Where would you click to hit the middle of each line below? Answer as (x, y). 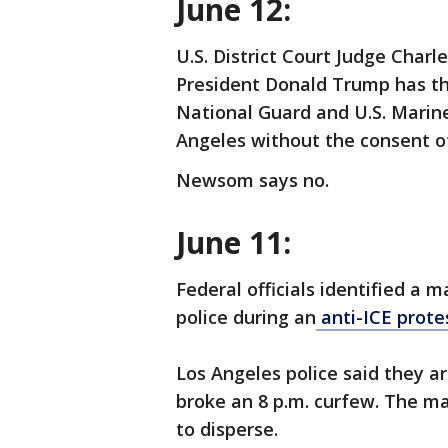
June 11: (237, 242)
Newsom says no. (252, 180)
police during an (246, 317)
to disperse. (229, 429)
